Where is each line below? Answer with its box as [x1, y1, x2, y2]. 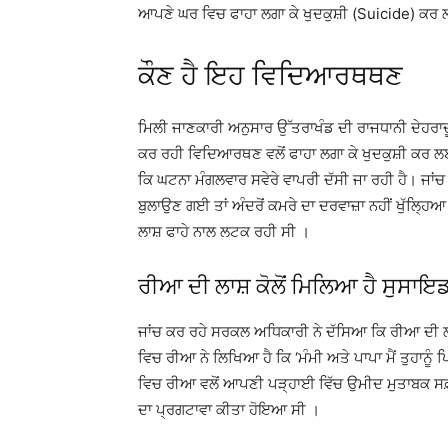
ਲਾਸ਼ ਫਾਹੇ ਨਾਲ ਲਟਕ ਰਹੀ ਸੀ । [138, 222, 310, 241]
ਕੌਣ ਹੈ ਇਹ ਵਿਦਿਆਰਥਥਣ [138, 60, 403, 92]
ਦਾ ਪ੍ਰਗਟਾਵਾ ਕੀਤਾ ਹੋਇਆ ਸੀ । [138, 400, 320, 419]
